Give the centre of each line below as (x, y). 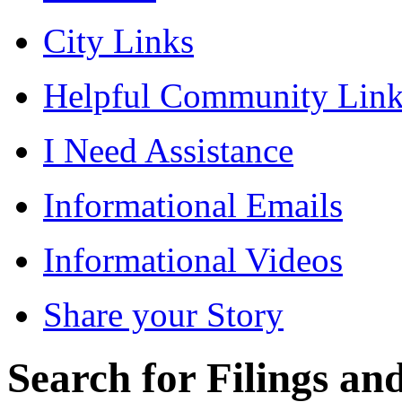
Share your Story (163, 315)
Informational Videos (193, 260)
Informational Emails (193, 205)
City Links (118, 41)
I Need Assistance (168, 150)
